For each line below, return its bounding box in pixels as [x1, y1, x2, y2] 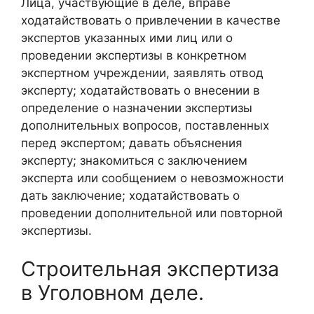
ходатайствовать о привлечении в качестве [21, 13, 280, 27]
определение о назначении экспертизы [21, 100, 252, 115]
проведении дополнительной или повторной [21, 205, 282, 220]
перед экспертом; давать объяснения [21, 135, 243, 150]
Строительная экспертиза [21, 257, 279, 282]
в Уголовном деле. [21, 280, 204, 306]
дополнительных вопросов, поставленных [21, 118, 269, 132]
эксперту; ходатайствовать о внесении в [21, 83, 260, 97]
